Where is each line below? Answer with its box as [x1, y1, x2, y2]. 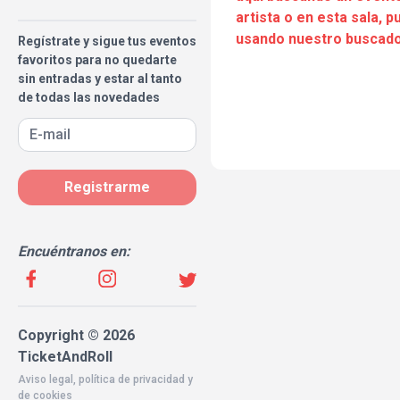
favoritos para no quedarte [18, 53, 177, 67]
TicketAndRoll [18, 348, 112, 365]
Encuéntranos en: [18, 243, 130, 260]
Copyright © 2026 [18, 327, 135, 344]
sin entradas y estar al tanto [18, 71, 182, 86]
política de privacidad [79, 373, 185, 386]
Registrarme [64, 179, 150, 196]
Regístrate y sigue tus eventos [18, 34, 196, 48]
